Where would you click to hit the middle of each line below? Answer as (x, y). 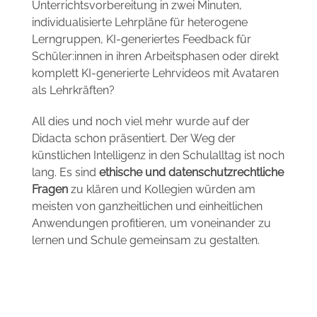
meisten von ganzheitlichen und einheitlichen (147, 206)
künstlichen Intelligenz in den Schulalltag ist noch (158, 155)
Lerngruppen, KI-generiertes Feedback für (141, 39)
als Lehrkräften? (73, 90)
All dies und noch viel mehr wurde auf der (140, 121)
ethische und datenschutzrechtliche (191, 172)
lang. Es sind (65, 172)
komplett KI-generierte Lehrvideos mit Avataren (155, 73)
